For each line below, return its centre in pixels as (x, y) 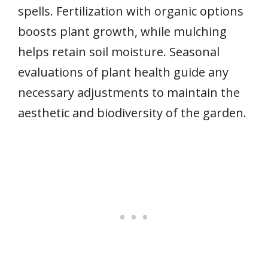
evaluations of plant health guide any (123, 72)
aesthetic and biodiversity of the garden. (132, 112)
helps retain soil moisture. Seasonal (119, 51)
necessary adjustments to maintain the (129, 92)
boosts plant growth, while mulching (122, 31)
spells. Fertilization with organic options (131, 11)
